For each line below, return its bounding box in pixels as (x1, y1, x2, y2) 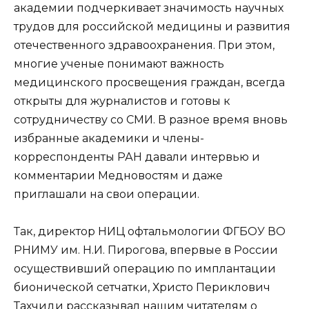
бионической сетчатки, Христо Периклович (14, 281, 270, 295)
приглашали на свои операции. (14, 187, 199, 201)
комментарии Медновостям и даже (14, 168, 223, 182)
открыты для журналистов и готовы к (14, 94, 230, 108)
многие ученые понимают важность (14, 57, 224, 70)
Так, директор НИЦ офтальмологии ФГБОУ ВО (14, 225, 286, 239)
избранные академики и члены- (14, 131, 204, 145)
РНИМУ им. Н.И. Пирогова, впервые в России (14, 243, 278, 257)
